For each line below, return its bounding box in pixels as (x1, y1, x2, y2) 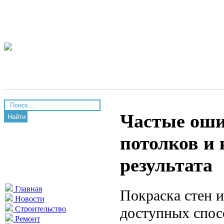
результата (120, 154, 212, 176)
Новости (13, 194, 44, 203)
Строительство (13, 204, 66, 213)
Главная (13, 184, 42, 193)
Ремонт (13, 214, 40, 223)
